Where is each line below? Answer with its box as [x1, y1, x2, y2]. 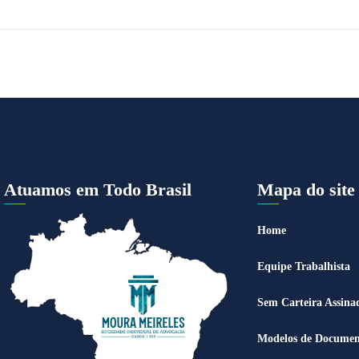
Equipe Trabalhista [256, 260, 350, 272]
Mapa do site [256, 179, 355, 200]
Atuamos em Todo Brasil [4, 179, 192, 200]
